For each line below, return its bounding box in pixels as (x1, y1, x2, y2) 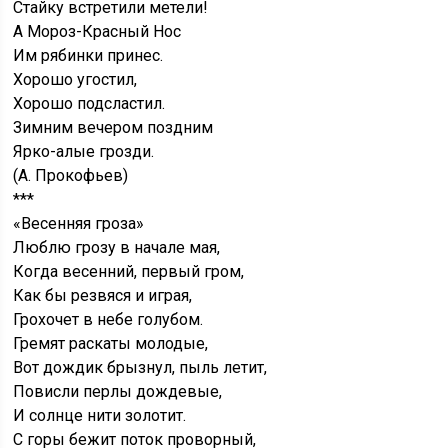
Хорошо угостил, (13, 70, 138, 90)
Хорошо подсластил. (13, 94, 166, 114)
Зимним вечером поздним (13, 118, 214, 138)
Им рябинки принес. (13, 46, 164, 66)
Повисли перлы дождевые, (13, 382, 223, 402)
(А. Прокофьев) (13, 166, 129, 186)
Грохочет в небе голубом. (13, 310, 204, 330)
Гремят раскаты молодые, (13, 334, 209, 354)
